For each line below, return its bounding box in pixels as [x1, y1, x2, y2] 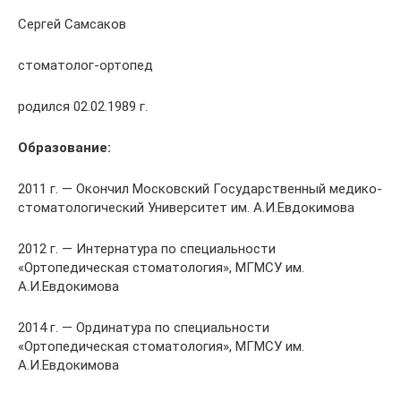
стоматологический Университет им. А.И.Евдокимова [18, 199, 354, 216]
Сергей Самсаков [18, 15, 126, 32]
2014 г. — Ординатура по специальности [18, 319, 269, 336]
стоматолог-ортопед [18, 56, 153, 73]
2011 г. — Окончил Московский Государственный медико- [18, 180, 382, 197]
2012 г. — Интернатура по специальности [18, 240, 276, 257]
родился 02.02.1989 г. [18, 98, 148, 115]
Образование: [18, 139, 111, 156]
